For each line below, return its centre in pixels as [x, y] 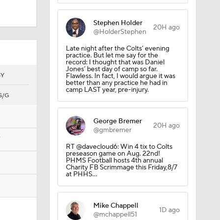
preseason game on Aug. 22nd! [113, 110]
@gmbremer [112, 86]
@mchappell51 [115, 170]
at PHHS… [81, 130]
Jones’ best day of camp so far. [111, 25]
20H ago [166, 82]
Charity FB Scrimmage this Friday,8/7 [121, 123]
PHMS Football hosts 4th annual [114, 116]
